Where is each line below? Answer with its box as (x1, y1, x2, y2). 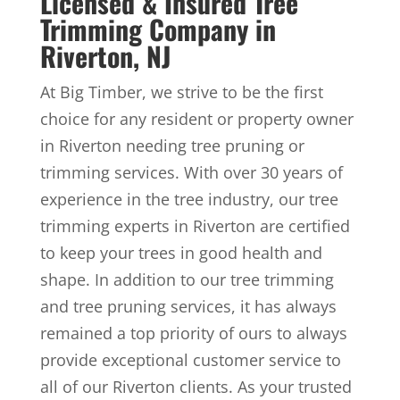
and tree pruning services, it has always (39, 296, 337, 318)
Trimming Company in (39, 9, 276, 50)
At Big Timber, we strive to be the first (39, 81, 323, 104)
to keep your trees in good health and (39, 242, 322, 264)
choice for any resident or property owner (39, 108, 354, 130)
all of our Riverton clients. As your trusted (39, 376, 352, 398)
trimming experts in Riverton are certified (39, 215, 350, 237)
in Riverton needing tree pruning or (39, 135, 304, 157)
